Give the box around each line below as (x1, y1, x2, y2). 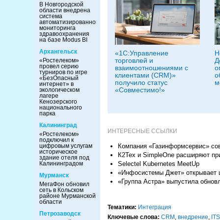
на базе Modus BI (39, 36, 87, 43)
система (39, 13, 62, 20)
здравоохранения (39, 30, 89, 37)
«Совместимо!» (115, 85, 165, 94)
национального (39, 104, 82, 111)
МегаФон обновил (39, 181, 89, 188)
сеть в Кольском (39, 187, 83, 193)
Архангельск (39, 48, 77, 55)
